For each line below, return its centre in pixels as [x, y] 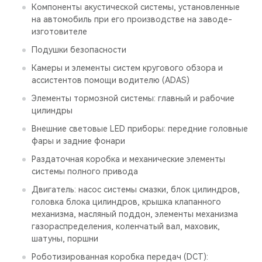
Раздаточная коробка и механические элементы [128, 159]
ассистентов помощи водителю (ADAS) [111, 80]
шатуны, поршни [65, 239]
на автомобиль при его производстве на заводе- [132, 19]
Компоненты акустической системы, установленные [136, 7]
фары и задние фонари [78, 141]
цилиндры [52, 111]
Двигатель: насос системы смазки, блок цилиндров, [136, 189]
